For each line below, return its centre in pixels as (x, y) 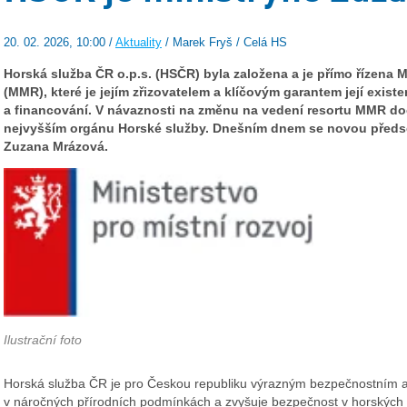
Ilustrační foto (43, 339)
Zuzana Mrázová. (56, 147)
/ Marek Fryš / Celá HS (224, 43)
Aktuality (139, 43)
